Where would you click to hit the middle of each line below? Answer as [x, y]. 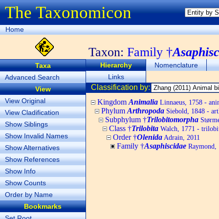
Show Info [20, 171]
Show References [32, 159]
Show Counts [25, 183]
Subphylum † [126, 120]
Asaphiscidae [165, 146]
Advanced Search [32, 77]
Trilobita [145, 128]
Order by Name [29, 195]
